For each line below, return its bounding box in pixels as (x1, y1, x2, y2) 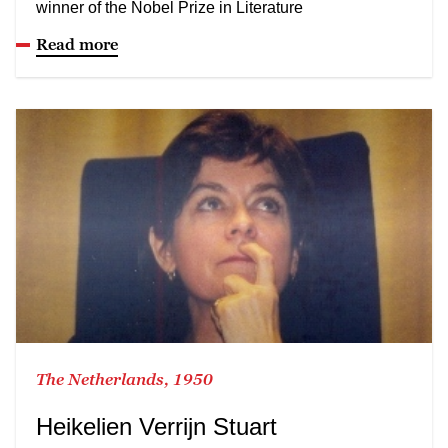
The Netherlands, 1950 (36, 369, 213, 388)
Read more (36, 34, 118, 53)
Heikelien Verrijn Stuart (36, 412, 277, 440)
